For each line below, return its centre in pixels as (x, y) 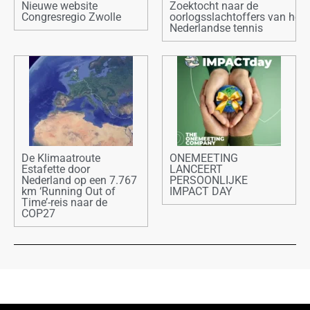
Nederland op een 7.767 (79, 181)
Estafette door (56, 170)
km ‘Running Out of (69, 192)
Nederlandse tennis (216, 28)
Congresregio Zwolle (71, 17)
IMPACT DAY (201, 192)
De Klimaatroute (61, 158)
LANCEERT (196, 170)
